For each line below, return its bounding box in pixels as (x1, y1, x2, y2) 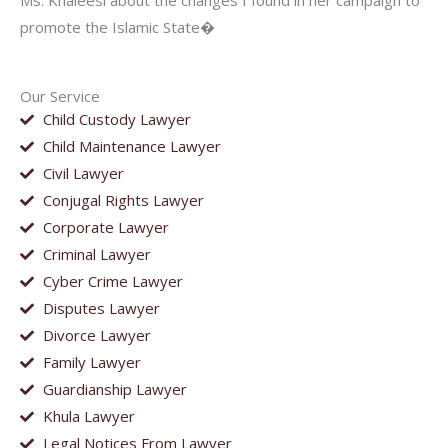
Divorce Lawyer (42, 325, 151, 346)
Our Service (20, 86, 100, 107)
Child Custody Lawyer (42, 109, 191, 130)
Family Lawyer (42, 352, 141, 373)
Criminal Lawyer (42, 244, 151, 265)
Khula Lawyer (42, 406, 135, 427)
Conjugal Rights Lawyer (42, 190, 204, 211)
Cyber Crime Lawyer (42, 271, 183, 292)
